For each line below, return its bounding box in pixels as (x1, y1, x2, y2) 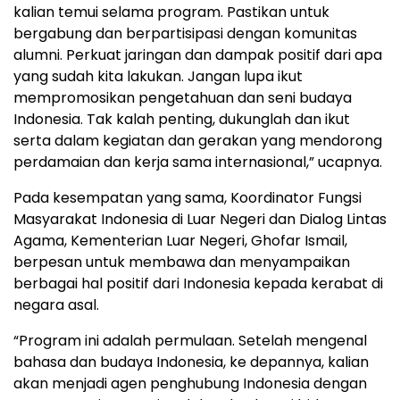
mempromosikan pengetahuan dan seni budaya (13, 87, 352, 108)
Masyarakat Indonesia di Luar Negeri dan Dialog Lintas (13, 208, 387, 229)
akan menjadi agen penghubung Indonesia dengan (13, 372, 367, 394)
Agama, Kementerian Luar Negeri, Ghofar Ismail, (13, 229, 347, 251)
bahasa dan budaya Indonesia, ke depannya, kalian (13, 351, 369, 372)
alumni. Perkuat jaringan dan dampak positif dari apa (13, 44, 382, 65)
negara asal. (13, 294, 99, 315)
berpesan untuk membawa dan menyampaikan (13, 251, 350, 272)
